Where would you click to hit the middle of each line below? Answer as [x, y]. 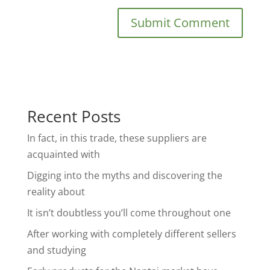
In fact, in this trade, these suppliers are [117, 138]
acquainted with [63, 154]
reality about [56, 192]
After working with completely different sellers [131, 234]
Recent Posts [74, 116]
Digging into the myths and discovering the [124, 175]
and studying [56, 250]
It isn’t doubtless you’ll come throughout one [129, 213]
